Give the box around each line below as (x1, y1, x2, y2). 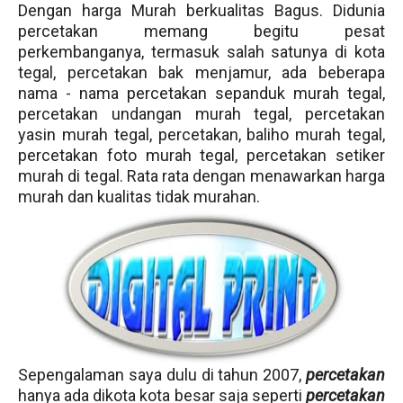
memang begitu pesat (98, 22, 385, 40)
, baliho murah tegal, (237, 125, 385, 144)
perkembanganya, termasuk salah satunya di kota (18, 42, 385, 61)
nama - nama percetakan (18, 84, 207, 103)
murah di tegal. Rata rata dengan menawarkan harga (18, 166, 385, 185)
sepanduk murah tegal (215, 84, 382, 103)
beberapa (307, 63, 386, 82)
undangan (111, 104, 182, 123)
